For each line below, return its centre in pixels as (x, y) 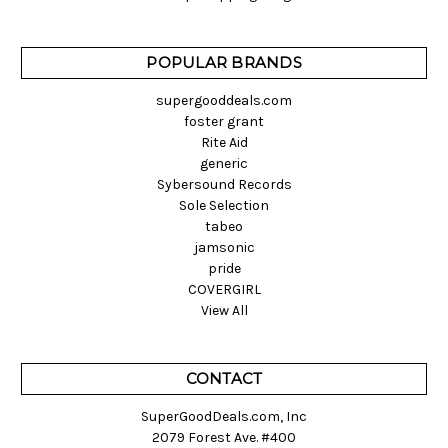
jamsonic (224, 248)
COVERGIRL (224, 290)
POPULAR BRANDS (224, 63)
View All (224, 311)
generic (224, 164)
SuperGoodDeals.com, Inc (224, 417)
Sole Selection (224, 206)
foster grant (224, 122)
